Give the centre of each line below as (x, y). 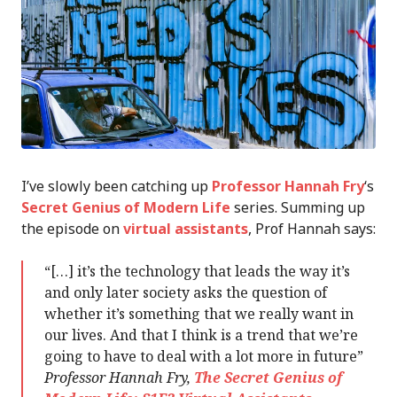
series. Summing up (298, 207)
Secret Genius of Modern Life (126, 207)
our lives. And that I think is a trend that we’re (201, 335)
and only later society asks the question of (186, 292)
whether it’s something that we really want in (199, 313)
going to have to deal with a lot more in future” (204, 356)
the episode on (72, 228)
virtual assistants (186, 228)
